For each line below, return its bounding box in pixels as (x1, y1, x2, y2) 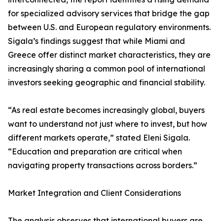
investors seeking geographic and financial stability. (8, 77, 205, 88)
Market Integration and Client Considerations (8, 188, 181, 198)
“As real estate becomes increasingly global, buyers (8, 105, 205, 115)
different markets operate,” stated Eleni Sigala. (8, 133, 190, 143)
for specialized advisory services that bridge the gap (8, 8, 210, 19)
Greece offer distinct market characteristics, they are (8, 50, 211, 60)
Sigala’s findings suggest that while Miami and (8, 36, 185, 46)
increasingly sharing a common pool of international (8, 64, 205, 74)
